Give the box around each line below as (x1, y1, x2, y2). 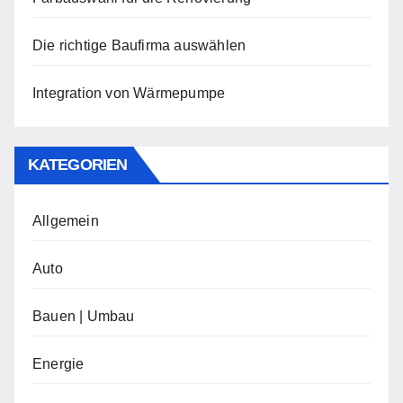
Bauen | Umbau (32, 309, 135, 324)
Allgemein (32, 213, 99, 228)
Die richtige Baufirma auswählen (32, 38, 246, 53)
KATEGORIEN (28, 156, 127, 174)
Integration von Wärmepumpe (32, 85, 226, 101)
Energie (32, 356, 85, 372)
